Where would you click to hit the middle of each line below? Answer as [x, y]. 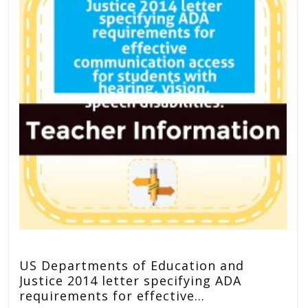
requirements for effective [107, 295]
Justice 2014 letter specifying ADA [130, 280]
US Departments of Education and [132, 265]
